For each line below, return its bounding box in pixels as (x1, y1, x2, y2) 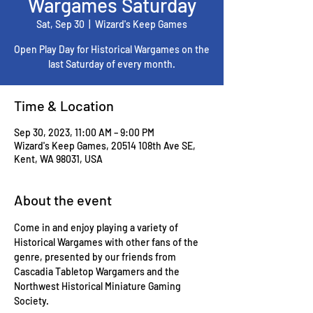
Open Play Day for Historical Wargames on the (14, 43, 210, 55)
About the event (14, 191, 112, 208)
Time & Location (14, 97, 114, 114)
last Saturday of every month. (48, 58, 175, 70)
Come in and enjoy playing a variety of (14, 221, 180, 233)
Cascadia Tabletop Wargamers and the (14, 265, 182, 277)
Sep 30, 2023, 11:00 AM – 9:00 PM (14, 126, 154, 138)
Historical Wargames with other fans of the (14, 236, 201, 248)
